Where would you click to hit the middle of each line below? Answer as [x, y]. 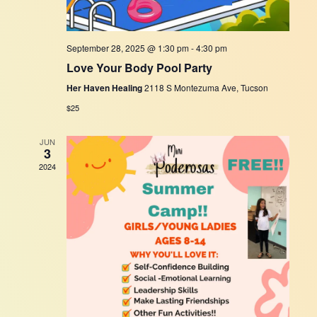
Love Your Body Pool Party [139, 68]
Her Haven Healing [105, 88]
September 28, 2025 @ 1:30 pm [127, 48]
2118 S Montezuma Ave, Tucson [206, 88]
